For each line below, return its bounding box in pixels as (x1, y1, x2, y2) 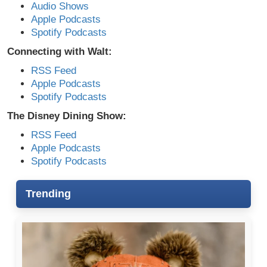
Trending (26, 187, 71, 200)
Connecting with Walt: (7, 45, 112, 57)
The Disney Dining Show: (7, 110, 126, 122)
